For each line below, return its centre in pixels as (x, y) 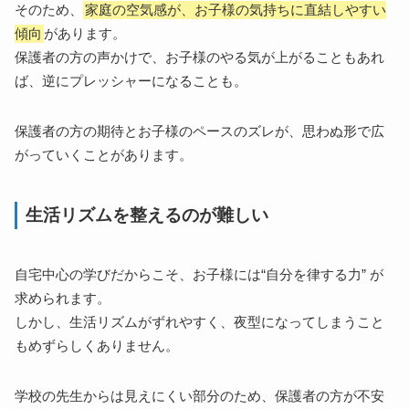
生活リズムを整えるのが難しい (147, 215)
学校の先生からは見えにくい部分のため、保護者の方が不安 (200, 397)
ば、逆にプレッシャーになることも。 (131, 82)
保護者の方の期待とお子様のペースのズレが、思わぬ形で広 (200, 132)
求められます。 (63, 299)
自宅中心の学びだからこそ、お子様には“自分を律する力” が (199, 275)
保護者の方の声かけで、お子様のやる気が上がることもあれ (200, 58)
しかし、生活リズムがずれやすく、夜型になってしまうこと (200, 323)
